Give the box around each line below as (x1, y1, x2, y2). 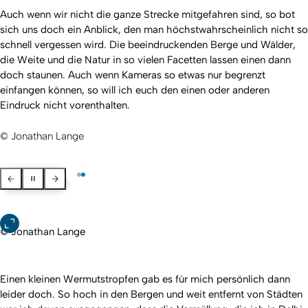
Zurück (5, 170, 36, 183)
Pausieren (27, 170, 71, 183)
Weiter (49, 170, 80, 183)
